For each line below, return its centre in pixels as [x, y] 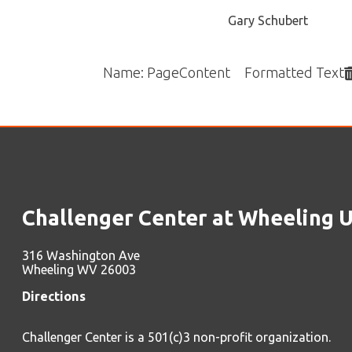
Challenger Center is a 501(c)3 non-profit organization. [158, 226]
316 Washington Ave [72, 153]
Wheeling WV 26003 [70, 165]
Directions [48, 190]
